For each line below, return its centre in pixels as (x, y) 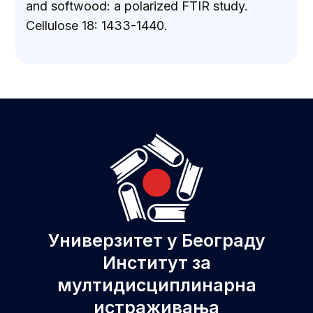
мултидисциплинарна (156, 285)
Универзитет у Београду (156, 241)
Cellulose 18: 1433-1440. (97, 25)
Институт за (156, 263)
